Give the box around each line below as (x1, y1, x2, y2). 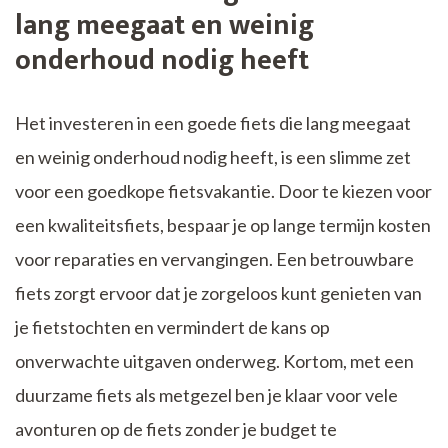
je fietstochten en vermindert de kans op (15, 316, 330, 339)
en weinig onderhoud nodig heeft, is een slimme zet (15, 146, 411, 169)
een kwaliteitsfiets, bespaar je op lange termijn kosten (15, 214, 431, 237)
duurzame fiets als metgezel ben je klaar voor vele (15, 384, 398, 407)
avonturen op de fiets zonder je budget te (15, 418, 337, 441)
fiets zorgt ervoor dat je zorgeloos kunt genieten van (15, 282, 422, 305)
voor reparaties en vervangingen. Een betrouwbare (15, 248, 414, 271)
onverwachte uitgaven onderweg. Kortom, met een (15, 350, 414, 373)
